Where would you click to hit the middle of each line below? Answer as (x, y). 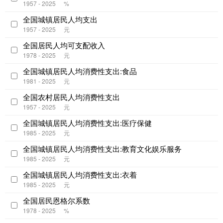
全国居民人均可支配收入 (64, 45)
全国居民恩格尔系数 (56, 200)
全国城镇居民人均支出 (60, 19)
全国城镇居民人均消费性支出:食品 (80, 71)
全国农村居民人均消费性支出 (71, 97)
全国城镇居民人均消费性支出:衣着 (80, 174)
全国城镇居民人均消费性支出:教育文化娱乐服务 (102, 148)
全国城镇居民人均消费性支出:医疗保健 (87, 122)
